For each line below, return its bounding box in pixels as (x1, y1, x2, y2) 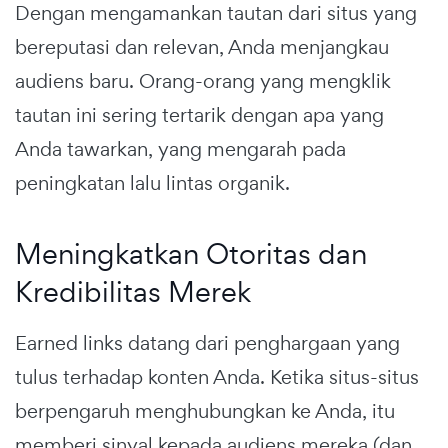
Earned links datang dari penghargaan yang (15, 330, 400, 357)
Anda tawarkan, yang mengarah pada (15, 136, 346, 163)
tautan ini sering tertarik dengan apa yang (15, 102, 384, 129)
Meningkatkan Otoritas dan (15, 235, 367, 273)
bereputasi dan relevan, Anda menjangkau (15, 34, 389, 61)
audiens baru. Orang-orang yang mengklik (15, 68, 391, 95)
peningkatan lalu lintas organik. (15, 170, 290, 197)
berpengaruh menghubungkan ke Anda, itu (15, 398, 395, 425)
